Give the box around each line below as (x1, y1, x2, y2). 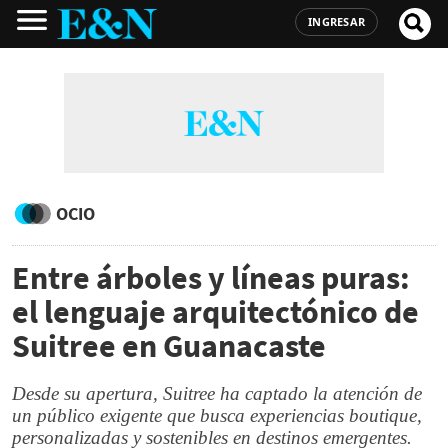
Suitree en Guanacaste (12, 326, 326, 366)
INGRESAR (308, 14, 365, 29)
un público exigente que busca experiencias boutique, (12, 405, 422, 426)
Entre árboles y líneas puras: (12, 258, 410, 298)
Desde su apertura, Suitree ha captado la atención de (12, 383, 422, 404)
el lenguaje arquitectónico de (12, 292, 419, 332)
